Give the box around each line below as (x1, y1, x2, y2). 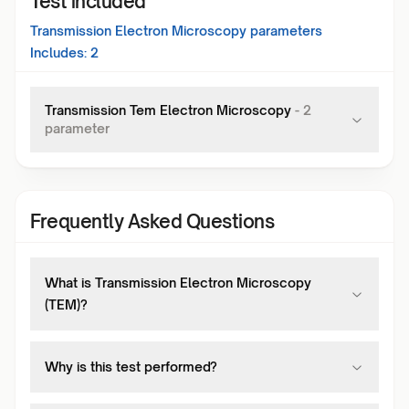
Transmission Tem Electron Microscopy (45, 102, 291, 118)
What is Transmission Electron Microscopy (45, 275, 311, 290)
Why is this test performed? (45, 359, 217, 374)
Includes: (30, 45, 87, 60)
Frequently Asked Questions (30, 210, 274, 233)
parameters (246, 23, 322, 38)
